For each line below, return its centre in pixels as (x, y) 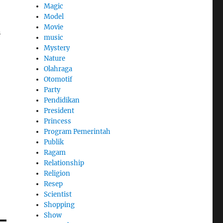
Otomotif (58, 79)
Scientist (58, 194)
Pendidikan (62, 100)
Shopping (59, 205)
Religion (57, 173)
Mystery (57, 48)
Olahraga (58, 69)
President (59, 111)
